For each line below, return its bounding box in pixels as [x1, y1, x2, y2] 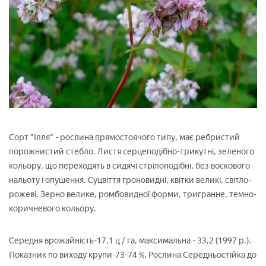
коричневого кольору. [9, 203, 96, 214]
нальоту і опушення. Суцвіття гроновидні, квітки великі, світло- [9, 175, 251, 185]
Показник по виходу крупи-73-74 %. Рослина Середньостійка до [9, 249, 256, 260]
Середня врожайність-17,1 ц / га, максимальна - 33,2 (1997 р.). [9, 235, 251, 246]
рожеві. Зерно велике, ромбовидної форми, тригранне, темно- [9, 189, 256, 199]
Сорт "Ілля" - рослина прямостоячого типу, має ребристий [9, 132, 240, 142]
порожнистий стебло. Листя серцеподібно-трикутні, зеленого [9, 146, 254, 157]
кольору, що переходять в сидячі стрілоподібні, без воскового [9, 160, 250, 171]
